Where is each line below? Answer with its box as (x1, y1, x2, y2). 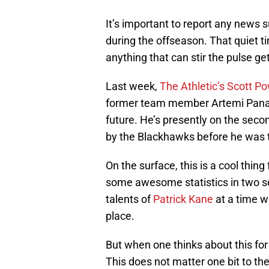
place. (106, 210, 134, 223)
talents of (106, 193, 153, 206)
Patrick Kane (153, 193, 213, 206)
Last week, (106, 80, 160, 93)
